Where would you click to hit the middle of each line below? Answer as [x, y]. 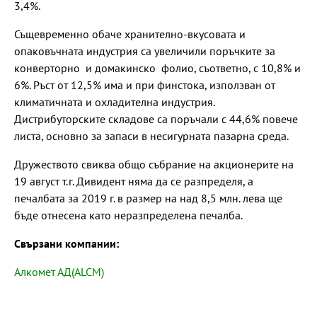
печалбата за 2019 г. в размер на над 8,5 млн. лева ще [148, 198]
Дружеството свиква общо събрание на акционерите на [154, 164]
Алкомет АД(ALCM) [59, 271]
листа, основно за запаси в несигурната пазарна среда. [151, 136]
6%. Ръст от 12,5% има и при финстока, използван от [145, 85]
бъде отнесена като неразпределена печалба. [129, 215]
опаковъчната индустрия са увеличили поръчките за [145, 51]
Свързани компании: [67, 243]
